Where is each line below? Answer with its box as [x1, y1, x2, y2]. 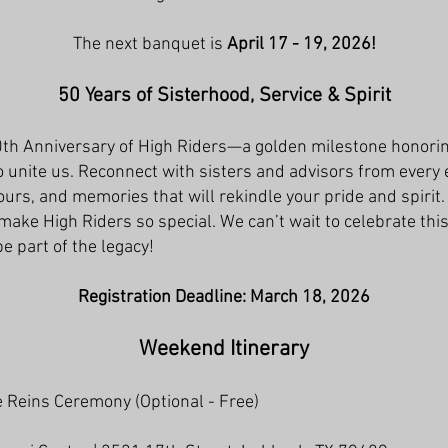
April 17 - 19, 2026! [226, 34, 376, 55]
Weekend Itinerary [139, 336, 309, 363]
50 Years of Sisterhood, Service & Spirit [57, 84, 391, 108]
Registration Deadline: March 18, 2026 [78, 287, 370, 308]
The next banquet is [72, 34, 227, 55]
